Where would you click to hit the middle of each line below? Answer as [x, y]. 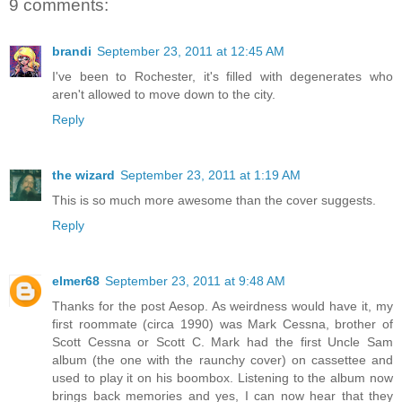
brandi [72, 52]
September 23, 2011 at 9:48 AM [195, 281]
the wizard [83, 175]
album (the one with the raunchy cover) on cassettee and [223, 360]
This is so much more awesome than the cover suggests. [214, 201]
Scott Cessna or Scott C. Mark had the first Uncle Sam [223, 342]
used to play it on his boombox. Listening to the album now [223, 378]
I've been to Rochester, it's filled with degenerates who [223, 77]
